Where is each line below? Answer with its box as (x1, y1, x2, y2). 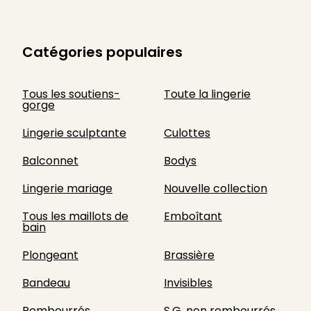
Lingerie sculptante (22, 125, 126, 141)
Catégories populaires (22, 42, 183, 62)
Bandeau (22, 275, 70, 291)
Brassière (164, 247, 215, 263)
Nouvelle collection (164, 180, 267, 196)
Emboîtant (164, 208, 222, 224)
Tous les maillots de (22, 208, 128, 224)
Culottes (164, 125, 210, 141)
